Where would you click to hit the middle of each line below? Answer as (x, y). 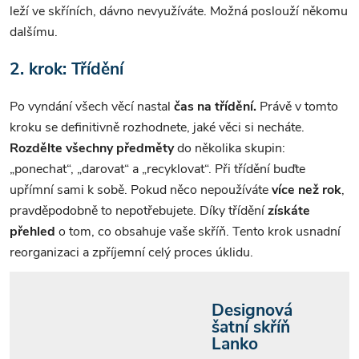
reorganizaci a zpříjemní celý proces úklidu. (131, 252)
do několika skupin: (231, 148)
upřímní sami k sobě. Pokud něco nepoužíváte (139, 190)
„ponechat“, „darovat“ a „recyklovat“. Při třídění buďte (157, 169)
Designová (252, 310)
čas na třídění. (215, 106)
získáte (289, 210)
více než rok (305, 190)
